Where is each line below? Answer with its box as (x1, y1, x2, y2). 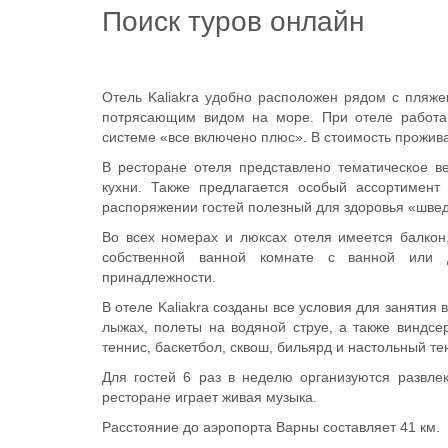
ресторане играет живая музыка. (102, 389, 317, 406)
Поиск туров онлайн (102, 6, 364, 38)
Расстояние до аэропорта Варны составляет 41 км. (102, 419, 444, 436)
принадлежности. (102, 269, 216, 286)
